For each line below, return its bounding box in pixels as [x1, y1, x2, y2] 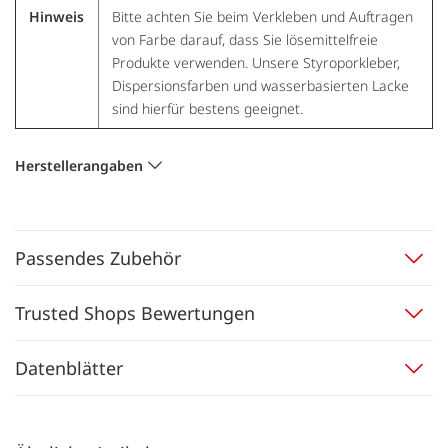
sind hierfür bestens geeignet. [111, 98, 303, 118]
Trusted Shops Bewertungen [15, 300, 255, 325]
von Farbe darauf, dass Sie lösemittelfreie [111, 29, 378, 49]
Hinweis [28, 6, 84, 26]
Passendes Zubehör [15, 245, 181, 270]
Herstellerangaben [15, 155, 143, 175]
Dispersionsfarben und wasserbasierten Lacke [111, 75, 409, 95]
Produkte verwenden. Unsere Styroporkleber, [111, 52, 400, 72]
